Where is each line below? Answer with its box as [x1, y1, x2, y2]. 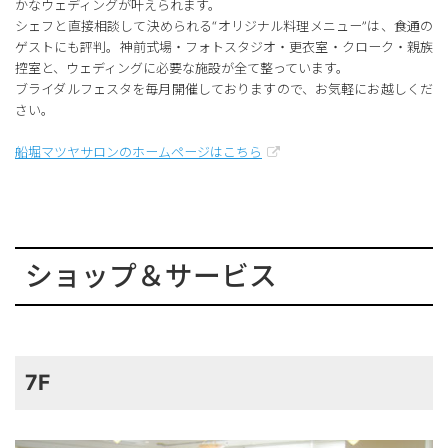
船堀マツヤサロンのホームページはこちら [15, 143, 262, 160]
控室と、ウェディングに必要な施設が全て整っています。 [15, 59, 349, 76]
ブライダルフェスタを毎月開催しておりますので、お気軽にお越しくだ [15, 80, 433, 97]
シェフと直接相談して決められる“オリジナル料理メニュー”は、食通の [15, 17, 433, 34]
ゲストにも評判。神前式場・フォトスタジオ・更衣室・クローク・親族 [15, 38, 433, 55]
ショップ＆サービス [25, 258, 277, 293]
